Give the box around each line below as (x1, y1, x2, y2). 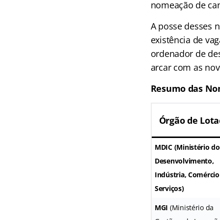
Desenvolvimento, (154, 156, 214, 166)
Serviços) (154, 184, 184, 193)
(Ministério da (168, 203, 214, 213)
